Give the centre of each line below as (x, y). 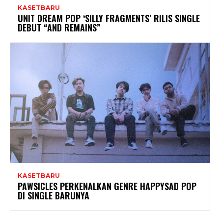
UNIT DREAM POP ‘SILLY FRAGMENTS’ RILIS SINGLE (109, 18)
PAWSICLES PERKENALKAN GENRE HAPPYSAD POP (107, 186)
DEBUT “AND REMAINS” (59, 28)
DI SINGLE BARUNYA (54, 195)
